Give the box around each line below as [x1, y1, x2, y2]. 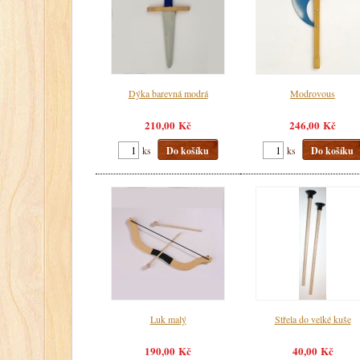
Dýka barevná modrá [128, 86, 208, 100]
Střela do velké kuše [274, 312, 351, 325]
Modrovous [290, 86, 335, 100]
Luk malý [149, 312, 186, 325]
